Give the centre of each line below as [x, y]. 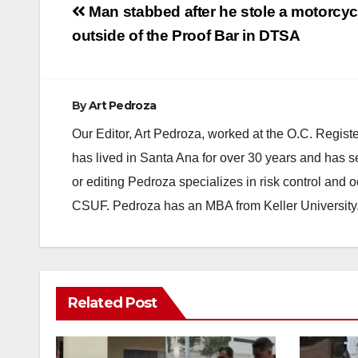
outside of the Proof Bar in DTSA [186, 35]
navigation [136, 41]
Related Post [113, 302]
